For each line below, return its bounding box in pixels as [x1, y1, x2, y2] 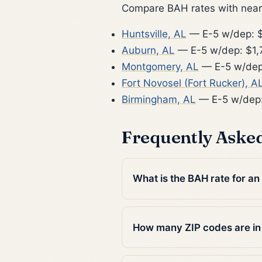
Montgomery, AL [122, 60, 199, 73]
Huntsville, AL [122, 27, 187, 40]
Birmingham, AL [122, 93, 196, 105]
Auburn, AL [122, 44, 175, 56]
